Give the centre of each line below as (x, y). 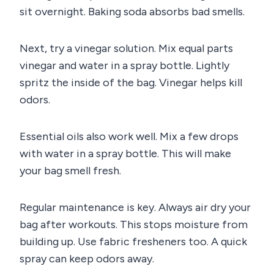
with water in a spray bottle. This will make (125, 153)
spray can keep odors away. (87, 258)
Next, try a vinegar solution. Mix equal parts (126, 48)
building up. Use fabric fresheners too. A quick (133, 241)
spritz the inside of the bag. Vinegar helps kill (131, 82)
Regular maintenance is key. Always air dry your (135, 207)
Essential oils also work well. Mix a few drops (129, 136)
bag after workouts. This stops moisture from (134, 224)
